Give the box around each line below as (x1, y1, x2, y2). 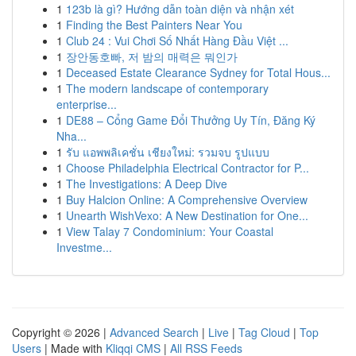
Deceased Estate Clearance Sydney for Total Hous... (66, 64, 331, 80)
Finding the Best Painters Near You (66, 17, 242, 33)
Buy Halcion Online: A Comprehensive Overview (66, 192, 308, 207)
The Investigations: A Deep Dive (66, 176, 227, 192)
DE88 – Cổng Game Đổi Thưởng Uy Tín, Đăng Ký (66, 112, 315, 128)
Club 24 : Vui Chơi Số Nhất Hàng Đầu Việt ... (66, 33, 288, 48)
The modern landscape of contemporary (66, 80, 269, 96)
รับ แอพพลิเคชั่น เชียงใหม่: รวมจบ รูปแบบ (66, 144, 269, 160)
